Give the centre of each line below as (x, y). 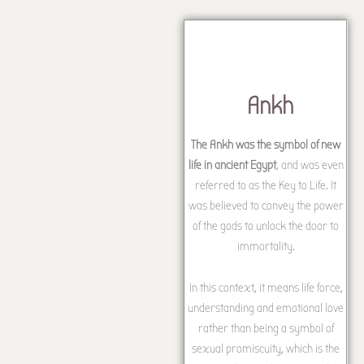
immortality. (266, 246)
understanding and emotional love (266, 308)
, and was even (310, 165)
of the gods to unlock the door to (266, 225)
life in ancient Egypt (232, 165)
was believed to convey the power (266, 205)
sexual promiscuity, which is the (266, 348)
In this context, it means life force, (266, 287)
